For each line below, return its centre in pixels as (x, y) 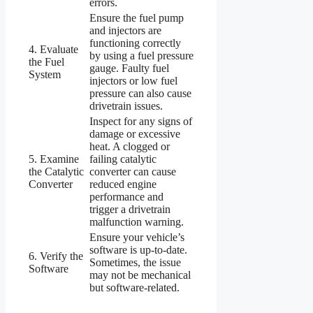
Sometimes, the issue (135, 263)
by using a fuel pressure (141, 56)
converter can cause (133, 172)
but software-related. (134, 288)
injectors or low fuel (133, 81)
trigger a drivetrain (130, 210)
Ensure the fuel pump (137, 18)
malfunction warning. (137, 222)
